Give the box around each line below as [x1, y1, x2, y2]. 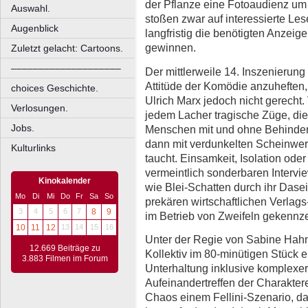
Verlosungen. [11, 102, 68, 113]
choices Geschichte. [11, 82, 98, 93]
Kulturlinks [11, 142, 56, 153]
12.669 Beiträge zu [29, 243, 100, 253]
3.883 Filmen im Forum [21, 254, 108, 263]
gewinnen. [145, 41, 196, 54]
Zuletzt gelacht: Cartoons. [11, 43, 123, 54]
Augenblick [11, 23, 58, 34]
